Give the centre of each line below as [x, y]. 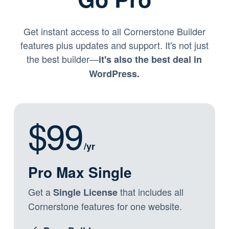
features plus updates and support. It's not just [114, 45]
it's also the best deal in [151, 60]
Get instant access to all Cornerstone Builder [114, 31]
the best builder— [63, 59]
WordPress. [114, 74]
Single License [85, 192]
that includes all [150, 192]
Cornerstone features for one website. [105, 206]
